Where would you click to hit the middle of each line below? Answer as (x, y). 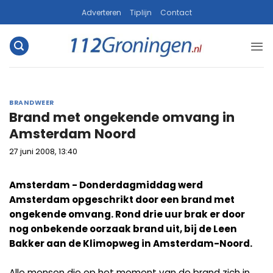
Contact (176, 12)
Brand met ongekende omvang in (122, 118)
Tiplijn (140, 12)
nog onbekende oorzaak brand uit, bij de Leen (123, 229)
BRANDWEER (32, 102)
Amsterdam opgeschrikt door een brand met (122, 199)
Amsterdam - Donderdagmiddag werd (106, 185)
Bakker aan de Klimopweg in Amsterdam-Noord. (131, 243)
